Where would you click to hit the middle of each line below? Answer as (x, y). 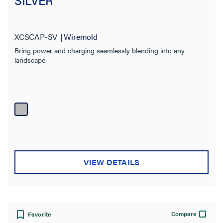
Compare (184, 213)
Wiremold (81, 37)
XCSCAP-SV (36, 37)
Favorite (40, 214)
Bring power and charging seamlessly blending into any (100, 50)
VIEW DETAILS (111, 162)
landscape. (31, 60)
